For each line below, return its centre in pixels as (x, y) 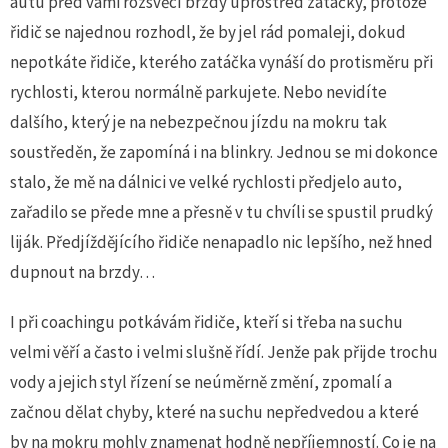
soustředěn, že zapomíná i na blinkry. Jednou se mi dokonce (224, 152)
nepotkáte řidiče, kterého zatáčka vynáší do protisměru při (221, 62)
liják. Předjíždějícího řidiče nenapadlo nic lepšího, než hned (221, 242)
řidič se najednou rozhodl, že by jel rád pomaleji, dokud (208, 32)
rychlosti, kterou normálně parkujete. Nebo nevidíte (198, 92)
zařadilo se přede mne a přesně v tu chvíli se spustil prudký (221, 212)
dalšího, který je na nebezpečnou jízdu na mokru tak (198, 122)
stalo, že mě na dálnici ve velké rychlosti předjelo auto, (206, 182)
